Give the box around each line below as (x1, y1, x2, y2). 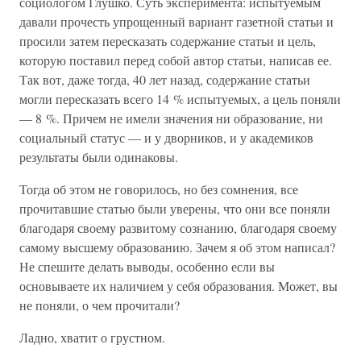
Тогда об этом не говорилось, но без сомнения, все (19, 180, 298, 197)
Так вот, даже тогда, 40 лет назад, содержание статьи (19, 71, 310, 88)
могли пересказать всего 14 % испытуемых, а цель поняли (19, 90, 341, 107)
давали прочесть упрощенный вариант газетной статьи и (19, 13, 334, 30)
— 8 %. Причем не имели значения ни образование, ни (19, 110, 323, 127)
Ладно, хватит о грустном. (19, 329, 165, 346)
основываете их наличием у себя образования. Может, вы (19, 277, 338, 294)
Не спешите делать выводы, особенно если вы (19, 258, 275, 275)
